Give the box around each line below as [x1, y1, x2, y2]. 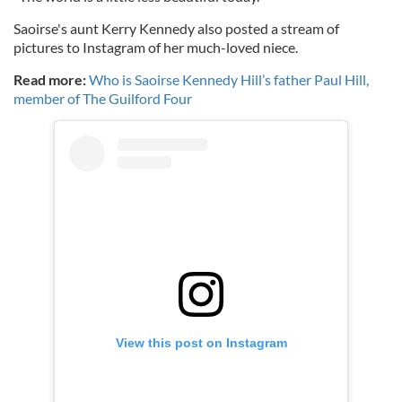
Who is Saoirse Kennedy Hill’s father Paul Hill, [89, 71, 369, 88]
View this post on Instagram [115, 335, 287, 350]
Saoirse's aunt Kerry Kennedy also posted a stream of [13, 20, 339, 37]
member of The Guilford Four [13, 90, 192, 107]
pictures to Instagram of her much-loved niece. [13, 39, 301, 56]
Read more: [13, 71, 86, 88]
